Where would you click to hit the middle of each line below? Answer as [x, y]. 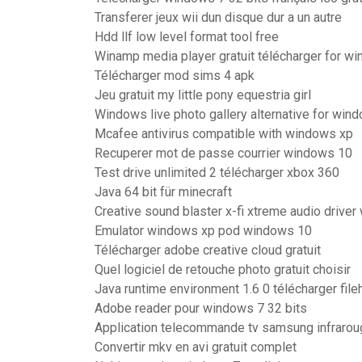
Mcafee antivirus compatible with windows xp [224, 134]
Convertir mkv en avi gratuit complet [196, 347]
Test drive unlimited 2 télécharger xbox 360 [217, 173]
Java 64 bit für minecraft [163, 192]
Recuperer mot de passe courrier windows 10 [223, 153]
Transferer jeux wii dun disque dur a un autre [218, 17]
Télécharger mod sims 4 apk [175, 76]
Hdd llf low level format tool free [187, 37]
